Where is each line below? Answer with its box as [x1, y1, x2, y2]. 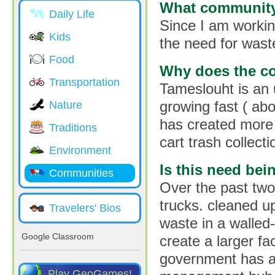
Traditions [49, 122, 97, 134]
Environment [49, 144, 111, 157]
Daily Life [49, 8, 95, 20]
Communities [49, 167, 114, 179]
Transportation [49, 76, 120, 88]
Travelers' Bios [49, 202, 121, 214]
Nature [49, 99, 82, 111]
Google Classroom [21, 231, 94, 241]
